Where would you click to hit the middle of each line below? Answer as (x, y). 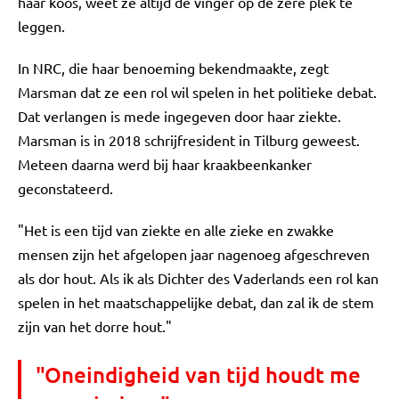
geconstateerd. (65, 188)
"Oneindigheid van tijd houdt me (198, 375)
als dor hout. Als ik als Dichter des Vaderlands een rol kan (198, 278)
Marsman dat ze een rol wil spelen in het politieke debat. (197, 92)
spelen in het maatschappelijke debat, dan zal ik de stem (196, 302)
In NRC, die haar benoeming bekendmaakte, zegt (173, 68)
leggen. (41, 26)
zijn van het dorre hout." (95, 326)
